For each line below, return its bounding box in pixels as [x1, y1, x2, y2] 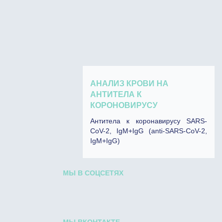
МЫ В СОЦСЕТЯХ [63, 169, 123, 177]
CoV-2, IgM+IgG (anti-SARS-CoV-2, [90, 127, 207, 135]
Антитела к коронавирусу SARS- [90, 117, 207, 125]
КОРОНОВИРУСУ [90, 101, 158, 110]
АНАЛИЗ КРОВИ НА [90, 79, 168, 88]
